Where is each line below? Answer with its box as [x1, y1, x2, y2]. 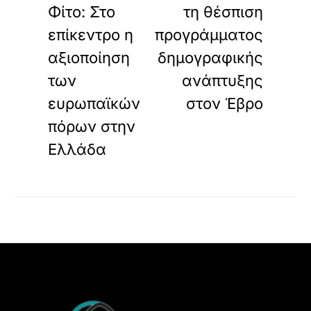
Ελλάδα [48, 140, 107, 158]
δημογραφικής [157, 49, 263, 67]
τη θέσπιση [183, 3, 263, 21]
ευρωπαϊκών [48, 94, 141, 112]
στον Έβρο [185, 94, 263, 112]
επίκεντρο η [48, 26, 134, 44]
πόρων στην [48, 117, 136, 135]
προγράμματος [154, 26, 263, 44]
